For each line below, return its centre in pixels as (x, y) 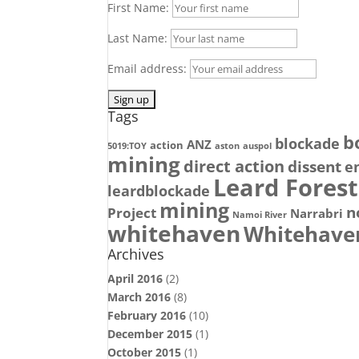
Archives (136, 254)
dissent (315, 166)
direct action (234, 166)
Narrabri (317, 213)
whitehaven (174, 233)
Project (132, 213)
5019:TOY (127, 146)
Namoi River (260, 215)
